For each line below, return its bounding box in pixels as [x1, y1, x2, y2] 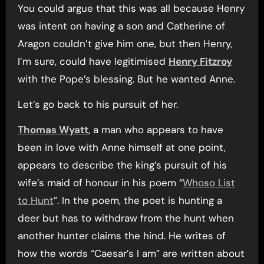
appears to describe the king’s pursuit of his [17, 159, 227, 171]
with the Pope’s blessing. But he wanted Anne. [17, 72, 235, 85]
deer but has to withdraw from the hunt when [17, 212, 234, 225]
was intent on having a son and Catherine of [17, 19, 225, 32]
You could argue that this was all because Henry [17, 2, 245, 15]
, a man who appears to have [88, 123, 223, 136]
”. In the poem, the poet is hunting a [53, 194, 222, 207]
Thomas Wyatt [17, 123, 88, 136]
